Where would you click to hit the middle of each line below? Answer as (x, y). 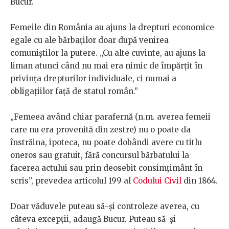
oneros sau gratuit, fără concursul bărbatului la (100, 155)
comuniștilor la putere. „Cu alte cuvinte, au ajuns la (108, 53)
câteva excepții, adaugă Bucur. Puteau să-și (93, 219)
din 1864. (200, 181)
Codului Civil (157, 181)
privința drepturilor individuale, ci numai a (93, 79)
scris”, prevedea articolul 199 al (72, 181)
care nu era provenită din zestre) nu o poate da (100, 130)
